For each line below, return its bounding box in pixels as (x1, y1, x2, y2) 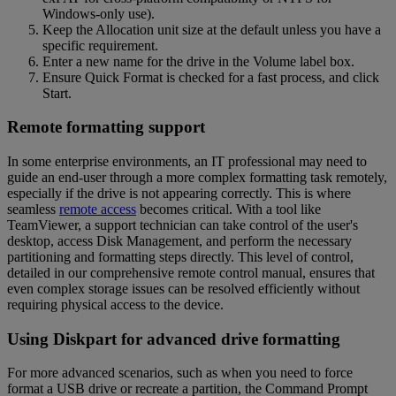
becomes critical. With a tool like (136, 202, 321, 217)
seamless (7, 202, 59, 217)
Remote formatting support (7, 118, 205, 137)
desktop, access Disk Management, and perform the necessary (7, 233, 352, 248)
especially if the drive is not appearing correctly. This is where (7, 186, 351, 201)
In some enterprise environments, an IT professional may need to (7, 154, 367, 169)
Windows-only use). (42, 5, 155, 21)
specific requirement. (42, 37, 158, 53)
